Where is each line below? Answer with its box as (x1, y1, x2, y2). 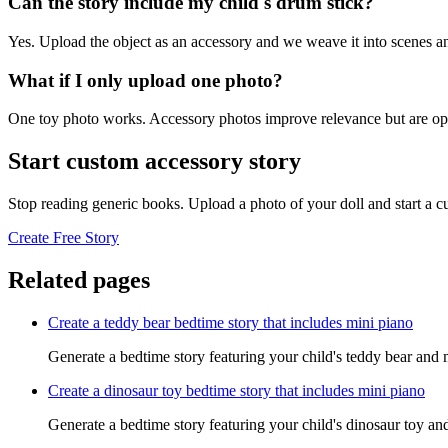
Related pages (8, 266, 150, 293)
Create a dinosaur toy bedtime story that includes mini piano (48, 381, 425, 399)
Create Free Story (8, 229, 119, 247)
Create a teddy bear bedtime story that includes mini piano (48, 313, 413, 331)
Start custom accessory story (8, 148, 301, 175)
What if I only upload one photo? (8, 69, 283, 91)
